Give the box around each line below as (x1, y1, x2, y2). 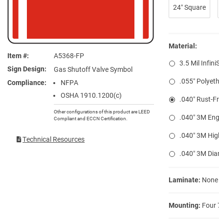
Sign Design (7, 65, 44, 73)
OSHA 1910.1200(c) (61, 91, 122, 100)
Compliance (7, 79, 44, 87)
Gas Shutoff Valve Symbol (54, 66, 132, 73)
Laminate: (169, 175, 200, 184)
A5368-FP (54, 52, 84, 60)
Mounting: (169, 201, 200, 209)
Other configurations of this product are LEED (54, 109, 150, 115)
